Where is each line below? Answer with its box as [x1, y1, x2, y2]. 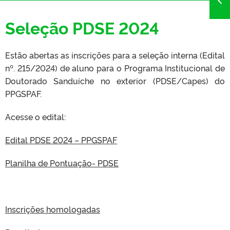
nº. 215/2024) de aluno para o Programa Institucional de [5, 62, 225, 73]
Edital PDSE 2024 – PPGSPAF [5, 133, 117, 145]
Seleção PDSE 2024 [5, 15, 159, 39]
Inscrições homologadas [5, 203, 100, 215]
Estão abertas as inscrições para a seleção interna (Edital [5, 49, 225, 61]
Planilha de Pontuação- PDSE [5, 157, 119, 168]
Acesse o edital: [5, 110, 66, 122]
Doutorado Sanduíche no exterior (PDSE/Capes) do [5, 74, 225, 86]
